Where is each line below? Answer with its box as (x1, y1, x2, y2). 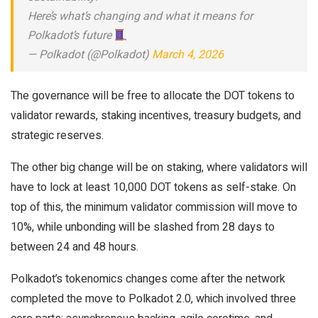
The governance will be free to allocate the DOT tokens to (11, 87, 295, 104)
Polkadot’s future (28, 27, 114, 44)
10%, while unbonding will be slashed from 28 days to (11, 219, 275, 236)
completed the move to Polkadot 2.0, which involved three (11, 290, 296, 307)
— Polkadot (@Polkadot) (28, 46, 152, 63)
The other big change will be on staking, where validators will (11, 159, 307, 176)
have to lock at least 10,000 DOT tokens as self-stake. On (11, 179, 296, 196)
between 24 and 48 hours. (11, 238, 138, 256)
